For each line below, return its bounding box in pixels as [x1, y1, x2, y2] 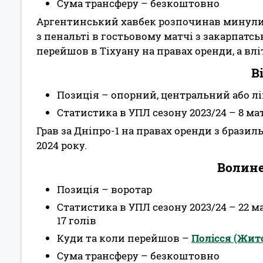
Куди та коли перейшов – [57, 231, 191, 245]
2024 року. [36, 139, 87, 152]
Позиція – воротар [57, 183, 152, 196]
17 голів [57, 214, 96, 227]
